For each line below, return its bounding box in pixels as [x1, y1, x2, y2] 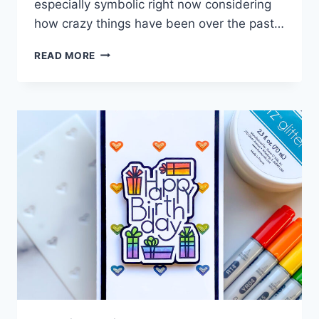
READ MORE [34, 49, 96, 61]
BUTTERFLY [95, 61, 156, 73]
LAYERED [95, 46, 142, 58]
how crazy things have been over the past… [34, 16, 284, 31]
